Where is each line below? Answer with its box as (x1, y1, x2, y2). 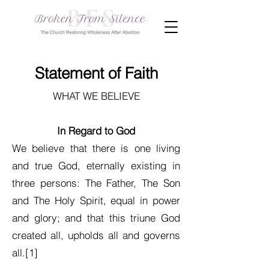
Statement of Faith (34, 64, 158, 83)
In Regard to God (57, 124, 135, 137)
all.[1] (12, 246, 38, 259)
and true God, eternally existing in (12, 159, 180, 172)
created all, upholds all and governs (12, 229, 180, 241)
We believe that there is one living (12, 142, 180, 154)
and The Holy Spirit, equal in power (12, 194, 180, 207)
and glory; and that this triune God (12, 211, 180, 224)
